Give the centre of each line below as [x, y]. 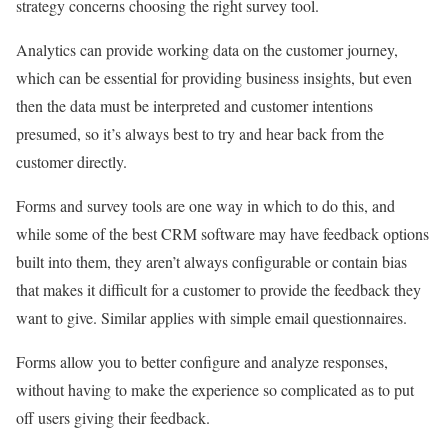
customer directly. [71, 161]
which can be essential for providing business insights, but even [214, 77]
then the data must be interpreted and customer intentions [194, 105]
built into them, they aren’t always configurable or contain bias [211, 261]
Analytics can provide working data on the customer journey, [207, 49]
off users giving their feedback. [113, 417]
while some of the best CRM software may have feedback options [222, 233]
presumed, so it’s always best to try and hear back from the [200, 133]
